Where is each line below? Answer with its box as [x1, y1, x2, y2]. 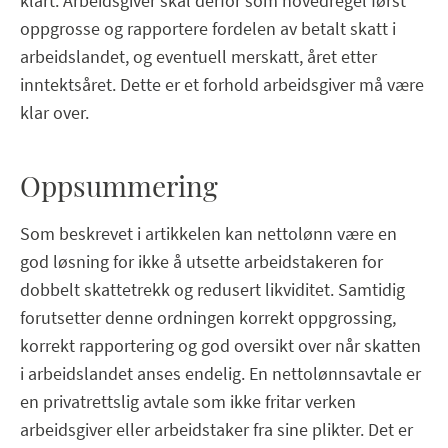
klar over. [20, 100, 89, 124]
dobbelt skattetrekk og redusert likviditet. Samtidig [20, 277, 405, 301]
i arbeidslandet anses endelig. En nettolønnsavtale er [20, 361, 421, 385]
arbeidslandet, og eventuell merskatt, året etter [20, 44, 377, 68]
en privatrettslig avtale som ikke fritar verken [20, 389, 356, 413]
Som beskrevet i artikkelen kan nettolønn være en [20, 221, 397, 245]
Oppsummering [20, 166, 218, 204]
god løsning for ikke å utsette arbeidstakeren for [20, 249, 383, 273]
